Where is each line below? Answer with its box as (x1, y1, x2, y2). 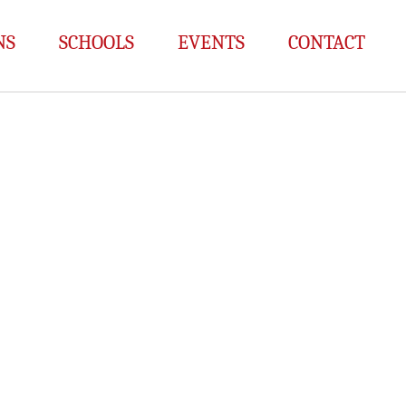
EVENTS (178, 31, 246, 54)
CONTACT (288, 31, 366, 54)
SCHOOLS (59, 31, 135, 54)
